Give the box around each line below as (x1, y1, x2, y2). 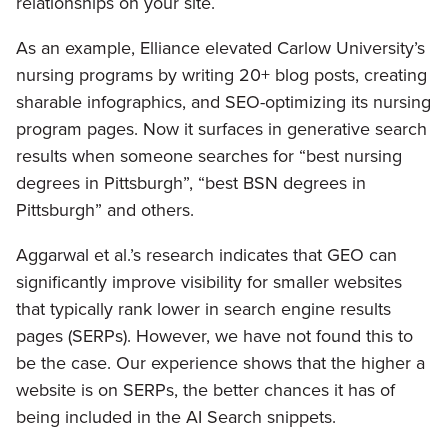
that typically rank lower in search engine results (16, 296, 391, 323)
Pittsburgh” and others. (16, 197, 194, 224)
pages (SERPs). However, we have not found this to (16, 323, 413, 350)
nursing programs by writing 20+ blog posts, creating (16, 62, 427, 89)
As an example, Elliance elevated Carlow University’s (16, 35, 425, 62)
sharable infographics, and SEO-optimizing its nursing (16, 89, 431, 116)
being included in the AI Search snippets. (16, 404, 336, 431)
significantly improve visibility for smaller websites (16, 269, 402, 296)
